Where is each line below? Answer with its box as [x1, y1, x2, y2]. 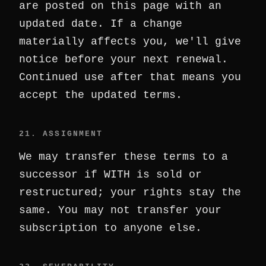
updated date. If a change [19, 18, 182, 30]
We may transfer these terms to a [19, 151, 228, 163]
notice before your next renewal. [19, 53, 228, 65]
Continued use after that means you [19, 71, 241, 83]
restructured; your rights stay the [19, 186, 241, 198]
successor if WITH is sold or [19, 169, 202, 180]
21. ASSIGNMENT [19, 129, 103, 138]
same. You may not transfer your [19, 204, 221, 216]
